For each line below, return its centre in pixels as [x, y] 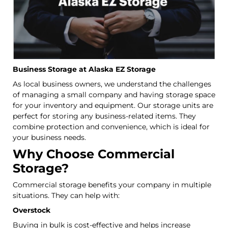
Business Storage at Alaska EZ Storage [84, 69]
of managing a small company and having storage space [114, 94]
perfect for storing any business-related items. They [104, 116]
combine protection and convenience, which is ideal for [111, 126]
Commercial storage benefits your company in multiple [112, 184]
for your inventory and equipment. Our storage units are [113, 105]
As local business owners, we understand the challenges [112, 84]
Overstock [32, 210]
